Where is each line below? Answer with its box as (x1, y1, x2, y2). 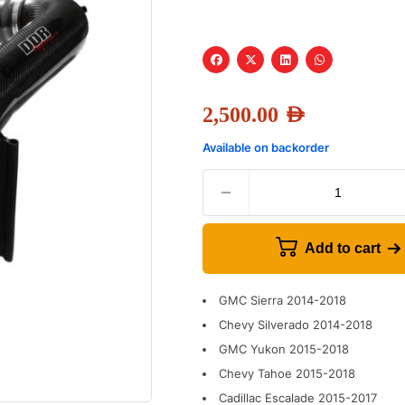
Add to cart (305, 240, 381, 256)
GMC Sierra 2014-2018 (219, 293, 346, 307)
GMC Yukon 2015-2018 (219, 342, 349, 356)
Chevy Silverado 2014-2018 (219, 317, 372, 332)
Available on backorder (202, 140, 329, 155)
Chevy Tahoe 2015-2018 (219, 366, 355, 381)
